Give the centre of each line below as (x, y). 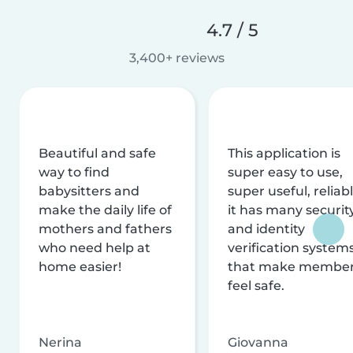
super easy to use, (285, 172)
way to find (74, 172)
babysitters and (89, 191)
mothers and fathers (105, 229)
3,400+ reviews (176, 58)
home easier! (80, 266)
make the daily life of (105, 210)
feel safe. (256, 285)
